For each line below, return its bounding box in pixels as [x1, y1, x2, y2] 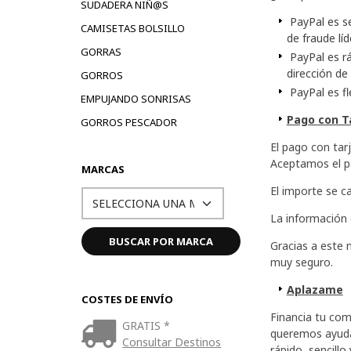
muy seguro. [270, 254, 333, 270]
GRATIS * [122, 317, 171, 333]
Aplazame [286, 281, 343, 297]
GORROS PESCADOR [80, 114, 177, 129]
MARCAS [81, 161, 125, 176]
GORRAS [80, 44, 121, 59]
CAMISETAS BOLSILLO [80, 20, 185, 35]
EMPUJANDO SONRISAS [80, 91, 191, 106]
